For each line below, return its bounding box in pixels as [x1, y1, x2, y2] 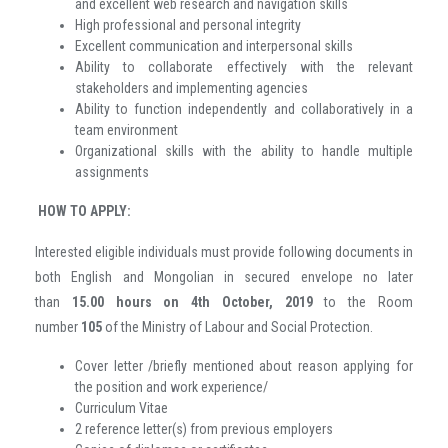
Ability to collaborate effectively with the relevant [75, 59, 413, 76]
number [35, 319, 81, 336]
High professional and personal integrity [75, 17, 301, 34]
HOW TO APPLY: [38, 203, 131, 220]
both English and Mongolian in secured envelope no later [35, 269, 413, 286]
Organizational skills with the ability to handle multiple [75, 143, 413, 160]
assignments [75, 164, 149, 181]
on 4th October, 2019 [163, 294, 313, 311]
